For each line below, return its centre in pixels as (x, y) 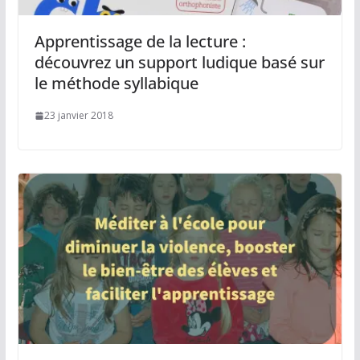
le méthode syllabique (116, 84)
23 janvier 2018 (78, 116)
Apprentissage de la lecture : (140, 42)
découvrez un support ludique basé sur (179, 63)
